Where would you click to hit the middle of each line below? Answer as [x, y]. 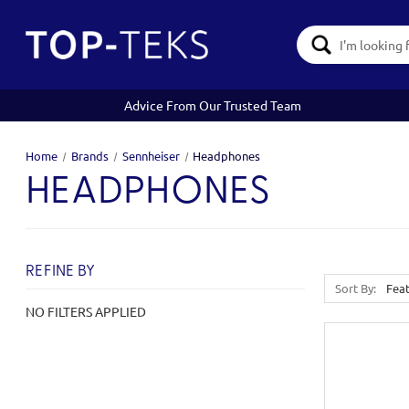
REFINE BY [61, 272]
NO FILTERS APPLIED [86, 311]
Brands [89, 156]
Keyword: [313, 54]
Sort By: [356, 288]
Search [305, 35]
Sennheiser [151, 156]
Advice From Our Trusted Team [213, 105]
